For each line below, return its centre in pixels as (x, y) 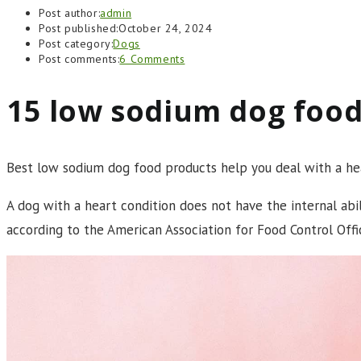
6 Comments (152, 59)
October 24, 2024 (166, 28)
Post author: (70, 13)
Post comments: (79, 59)
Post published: (79, 28)
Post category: (76, 44)
